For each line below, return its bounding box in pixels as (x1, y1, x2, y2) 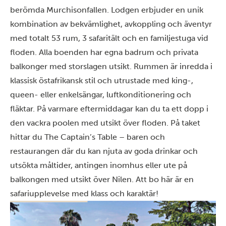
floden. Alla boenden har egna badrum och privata (10, 47, 198, 57)
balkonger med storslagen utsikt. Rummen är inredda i (10, 62, 212, 71)
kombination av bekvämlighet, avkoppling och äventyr (10, 19, 212, 29)
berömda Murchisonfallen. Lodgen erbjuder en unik (10, 5, 203, 15)
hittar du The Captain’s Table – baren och (10, 132, 165, 142)
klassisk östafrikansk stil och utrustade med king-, (10, 76, 193, 85)
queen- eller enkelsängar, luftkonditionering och (10, 90, 191, 99)
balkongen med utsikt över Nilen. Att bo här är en (10, 175, 194, 184)
